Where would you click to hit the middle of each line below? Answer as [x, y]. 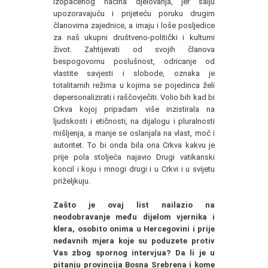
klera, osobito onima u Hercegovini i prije [134, 229]
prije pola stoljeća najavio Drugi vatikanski [134, 157]
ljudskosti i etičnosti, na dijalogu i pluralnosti [134, 121]
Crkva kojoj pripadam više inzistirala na [134, 109]
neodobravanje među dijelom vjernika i [134, 217]
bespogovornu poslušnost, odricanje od [134, 61]
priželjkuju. [72, 181]
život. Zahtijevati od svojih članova [134, 49]
